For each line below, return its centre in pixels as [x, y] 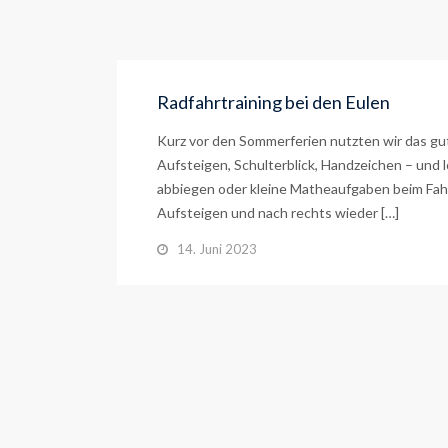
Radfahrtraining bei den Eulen [273, 102]
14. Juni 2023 [217, 249]
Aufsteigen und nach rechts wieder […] [278, 212]
